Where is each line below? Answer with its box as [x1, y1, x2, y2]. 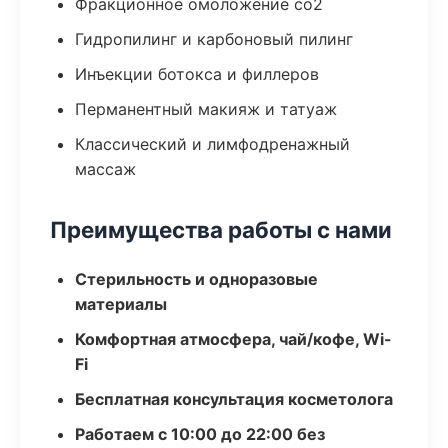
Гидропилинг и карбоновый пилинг [75, 29, 353, 49]
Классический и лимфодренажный [75, 134, 350, 154]
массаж [75, 159, 136, 179]
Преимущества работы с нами [50, 216, 392, 243]
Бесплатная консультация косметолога [75, 389, 393, 409]
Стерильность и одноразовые [75, 269, 318, 289]
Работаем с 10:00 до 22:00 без [75, 424, 325, 444]
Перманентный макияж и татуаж [75, 99, 337, 119]
